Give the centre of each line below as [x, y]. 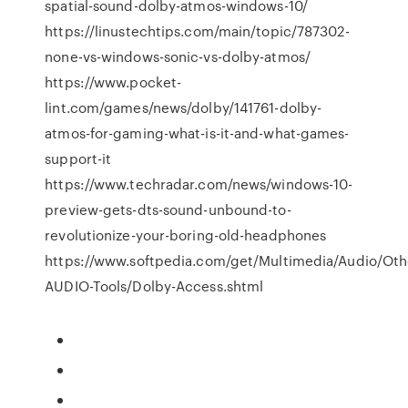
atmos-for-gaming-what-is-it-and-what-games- [197, 133]
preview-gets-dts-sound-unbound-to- [168, 209]
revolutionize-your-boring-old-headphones [186, 235]
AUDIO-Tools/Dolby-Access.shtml [154, 286]
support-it [78, 158]
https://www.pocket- [113, 82]
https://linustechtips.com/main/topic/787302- [197, 31]
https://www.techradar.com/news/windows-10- [199, 184]
